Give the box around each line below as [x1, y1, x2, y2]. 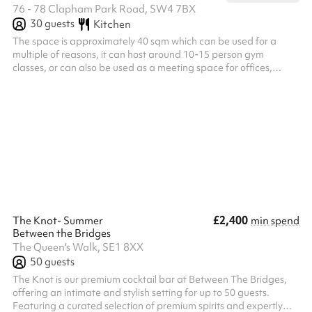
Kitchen [93, 17, 131, 31]
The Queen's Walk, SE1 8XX [13, 240, 143, 254]
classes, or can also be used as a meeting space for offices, [13, 61, 272, 74]
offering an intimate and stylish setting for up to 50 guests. [13, 286, 270, 299]
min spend [251, 214, 299, 228]
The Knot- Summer [13, 214, 103, 228]
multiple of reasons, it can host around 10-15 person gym [13, 48, 264, 61]
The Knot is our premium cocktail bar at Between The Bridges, [13, 273, 287, 286]
